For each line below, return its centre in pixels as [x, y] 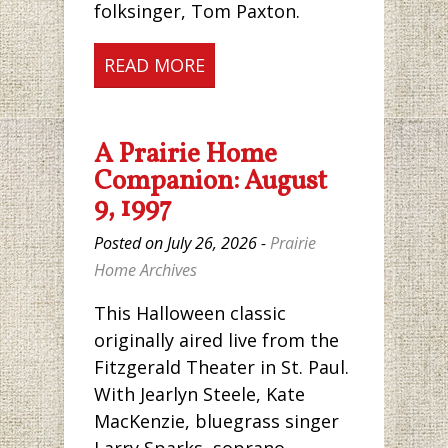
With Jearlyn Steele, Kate [199, 394]
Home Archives [145, 270]
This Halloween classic [190, 313]
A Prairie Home [185, 155]
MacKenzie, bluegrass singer [216, 421]
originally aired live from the [216, 340]
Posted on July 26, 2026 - [182, 243]
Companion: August [210, 182]
